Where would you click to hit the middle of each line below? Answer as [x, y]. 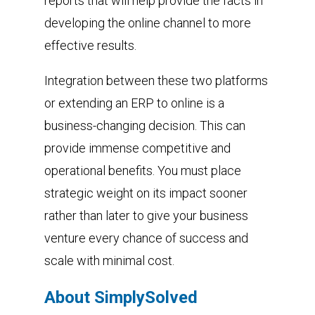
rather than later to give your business [146, 215]
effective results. [90, 45]
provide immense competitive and [137, 148]
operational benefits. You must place [142, 170]
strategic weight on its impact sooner [146, 193]
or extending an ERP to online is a [134, 103]
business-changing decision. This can [144, 125]
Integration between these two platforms [156, 80]
